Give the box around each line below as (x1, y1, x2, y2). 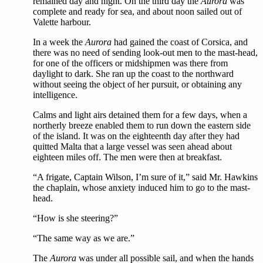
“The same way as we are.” (33, 233, 134, 243)
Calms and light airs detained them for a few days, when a (33, 110, 247, 120)
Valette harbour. (33, 17, 91, 27)
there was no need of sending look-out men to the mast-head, (33, 48, 258, 58)
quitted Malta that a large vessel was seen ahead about (33, 141, 232, 151)
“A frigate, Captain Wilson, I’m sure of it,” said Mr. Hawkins (33, 172, 258, 182)
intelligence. (33, 90, 77, 100)
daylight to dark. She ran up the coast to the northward (33, 69, 234, 79)
